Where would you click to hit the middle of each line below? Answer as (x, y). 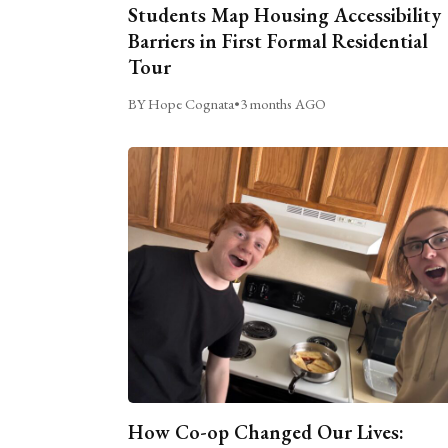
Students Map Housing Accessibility (284, 15)
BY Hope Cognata (180, 104)
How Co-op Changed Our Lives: (265, 432)
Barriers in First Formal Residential (277, 41)
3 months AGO (282, 104)
